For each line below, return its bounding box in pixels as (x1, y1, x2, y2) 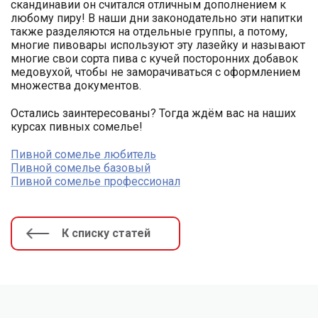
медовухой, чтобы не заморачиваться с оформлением (11, 65, 300, 79)
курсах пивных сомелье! (11, 120, 143, 133)
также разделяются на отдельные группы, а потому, (11, 25, 287, 38)
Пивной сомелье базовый (11, 161, 150, 175)
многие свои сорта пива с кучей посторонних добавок (11, 52, 298, 65)
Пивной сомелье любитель (11, 148, 156, 161)
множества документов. (11, 79, 141, 92)
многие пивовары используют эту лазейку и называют (11, 38, 305, 52)
